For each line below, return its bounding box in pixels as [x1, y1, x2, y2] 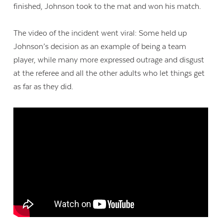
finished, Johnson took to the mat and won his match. [13, 1, 202, 11]
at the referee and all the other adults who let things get [13, 69, 205, 78]
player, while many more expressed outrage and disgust [13, 55, 205, 65]
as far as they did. [13, 82, 74, 92]
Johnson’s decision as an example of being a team [13, 42, 187, 52]
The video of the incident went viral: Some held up [13, 29, 187, 38]
